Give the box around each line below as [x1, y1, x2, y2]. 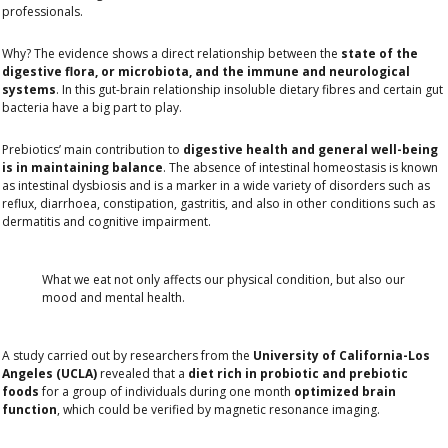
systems [2, 81, 56, 99]
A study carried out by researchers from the [2, 347, 253, 365]
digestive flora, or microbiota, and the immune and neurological [2, 63, 410, 81]
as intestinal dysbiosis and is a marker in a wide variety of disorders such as [2, 177, 430, 195]
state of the [341, 45, 418, 63]
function [2, 401, 57, 419]
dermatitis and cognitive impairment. [2, 213, 211, 231]
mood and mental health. [42, 289, 185, 307]
